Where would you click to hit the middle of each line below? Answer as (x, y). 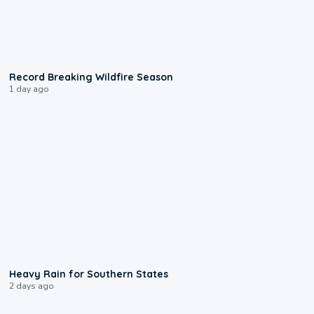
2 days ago (32, 286)
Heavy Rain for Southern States (89, 274)
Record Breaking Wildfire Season (91, 77)
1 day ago (29, 89)
